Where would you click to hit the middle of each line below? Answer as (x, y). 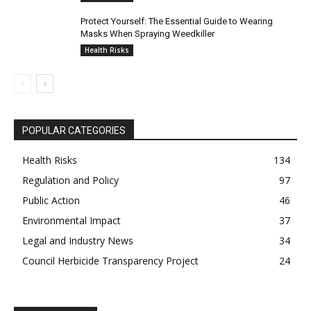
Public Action (51, 201)
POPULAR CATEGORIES (74, 131)
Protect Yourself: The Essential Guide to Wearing (177, 22)
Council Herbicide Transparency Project (110, 261)
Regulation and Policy (70, 180)
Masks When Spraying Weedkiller (148, 34)
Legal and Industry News (78, 241)
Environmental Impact (72, 221)
